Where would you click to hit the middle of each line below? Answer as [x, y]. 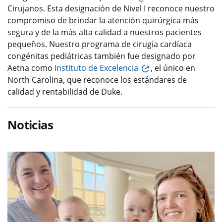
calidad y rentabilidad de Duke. [65, 91]
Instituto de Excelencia [96, 68]
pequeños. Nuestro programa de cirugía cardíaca [100, 44]
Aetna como [31, 68]
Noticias [30, 124]
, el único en [173, 68]
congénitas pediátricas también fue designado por [102, 56]
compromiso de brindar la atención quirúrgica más [103, 20]
